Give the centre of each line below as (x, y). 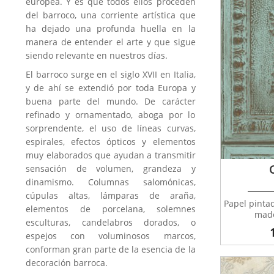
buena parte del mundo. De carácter (111, 102)
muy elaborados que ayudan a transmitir (111, 155)
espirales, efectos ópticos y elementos (111, 142)
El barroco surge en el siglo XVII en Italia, (111, 75)
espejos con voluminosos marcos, (111, 236)
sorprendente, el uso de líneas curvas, (111, 128)
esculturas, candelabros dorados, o (111, 223)
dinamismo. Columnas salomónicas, (111, 182)
